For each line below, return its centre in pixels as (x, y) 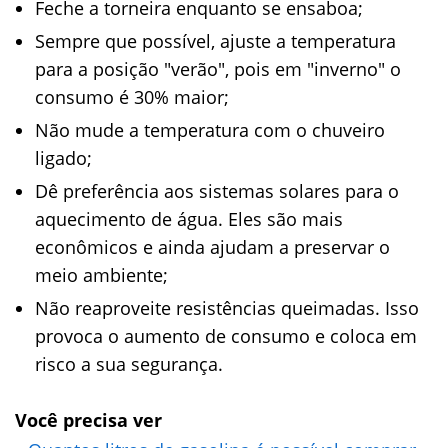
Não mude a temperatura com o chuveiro (210, 130)
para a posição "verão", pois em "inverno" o (218, 69)
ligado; (63, 158)
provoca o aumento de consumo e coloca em (226, 336)
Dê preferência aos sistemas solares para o (217, 191)
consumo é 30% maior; (132, 97)
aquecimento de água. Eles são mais (189, 219)
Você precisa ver (88, 420)
